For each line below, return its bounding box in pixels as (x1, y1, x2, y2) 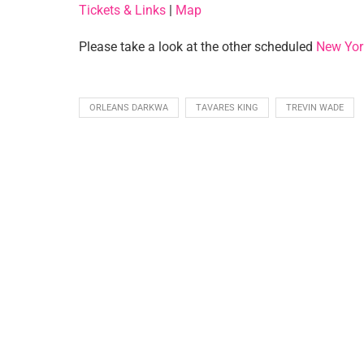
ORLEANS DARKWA (89, 102, 168, 114)
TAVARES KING (196, 102, 258, 114)
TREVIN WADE (286, 102, 344, 114)
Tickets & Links (79, 2, 166, 19)
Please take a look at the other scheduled (79, 39, 316, 55)
